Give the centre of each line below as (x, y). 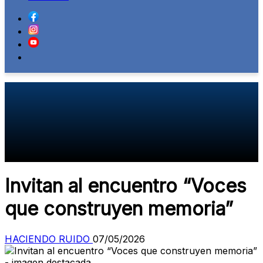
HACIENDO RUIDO (47, 239)
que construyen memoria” (119, 209)
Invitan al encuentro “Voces (126, 186)
